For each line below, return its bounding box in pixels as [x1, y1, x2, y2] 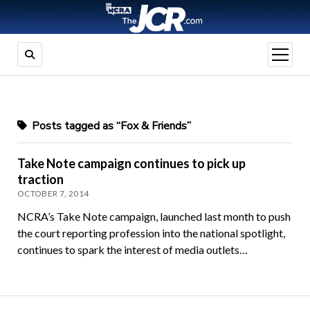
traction [17, 172, 64, 188]
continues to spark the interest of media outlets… [17, 243, 248, 257]
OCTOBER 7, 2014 [17, 188, 89, 199]
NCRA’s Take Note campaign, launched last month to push [17, 210, 291, 224]
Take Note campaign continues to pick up [17, 156, 246, 172]
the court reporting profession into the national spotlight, [17, 226, 285, 240]
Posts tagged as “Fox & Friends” [28, 118, 191, 134]
